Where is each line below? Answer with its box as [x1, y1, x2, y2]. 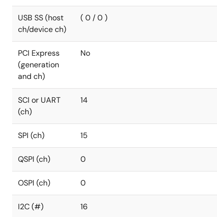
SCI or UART [18, 95, 61, 105]
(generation [18, 60, 59, 70]
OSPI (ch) [18, 178, 50, 188]
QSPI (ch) [18, 154, 50, 164]
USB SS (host [18, 13, 63, 23]
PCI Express [18, 48, 60, 58]
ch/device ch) [18, 24, 66, 34]
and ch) [18, 71, 45, 81]
